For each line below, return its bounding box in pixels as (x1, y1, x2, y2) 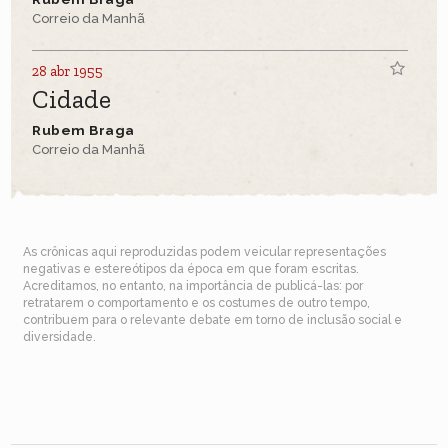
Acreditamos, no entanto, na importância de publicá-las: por (23, 278, 364, 294)
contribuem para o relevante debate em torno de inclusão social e (23, 312, 403, 328)
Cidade (32, 84, 112, 116)
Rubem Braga (32, 121, 135, 138)
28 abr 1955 (32, 62, 104, 81)
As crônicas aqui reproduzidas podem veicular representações (23, 244, 387, 260)
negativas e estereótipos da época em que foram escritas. (23, 261, 360, 277)
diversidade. (23, 329, 97, 345)
